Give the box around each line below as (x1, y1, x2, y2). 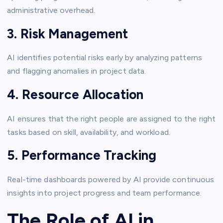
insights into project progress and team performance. (7, 188, 202, 198)
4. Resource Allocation (7, 87, 144, 103)
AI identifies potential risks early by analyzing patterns (7, 53, 203, 63)
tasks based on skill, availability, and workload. (7, 127, 170, 137)
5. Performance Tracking (7, 147, 157, 164)
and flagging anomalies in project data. (7, 66, 146, 76)
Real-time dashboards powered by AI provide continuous (7, 174, 215, 184)
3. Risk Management (7, 25, 128, 42)
